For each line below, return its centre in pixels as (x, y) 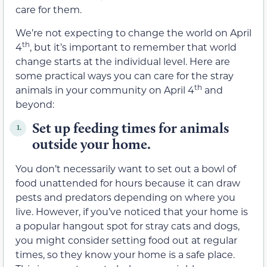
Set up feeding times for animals (131, 128)
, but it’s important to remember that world (133, 46)
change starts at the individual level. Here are (123, 61)
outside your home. (91, 144)
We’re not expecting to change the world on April (133, 32)
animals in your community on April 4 (105, 89)
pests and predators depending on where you (125, 197)
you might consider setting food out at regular (126, 240)
